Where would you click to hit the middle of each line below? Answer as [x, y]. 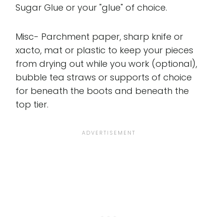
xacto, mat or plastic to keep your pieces [104, 50]
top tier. [32, 105]
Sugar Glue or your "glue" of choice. [91, 8]
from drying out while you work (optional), [106, 64]
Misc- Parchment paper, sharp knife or [99, 37]
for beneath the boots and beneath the [102, 91]
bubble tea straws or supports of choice [104, 77]
